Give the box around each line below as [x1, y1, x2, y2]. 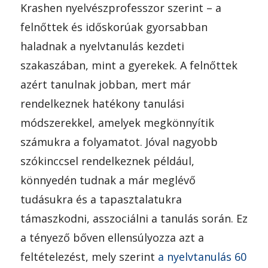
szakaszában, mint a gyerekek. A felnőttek [20, 57, 237, 72]
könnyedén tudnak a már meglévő [20, 172, 196, 187]
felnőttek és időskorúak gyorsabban [20, 19, 208, 34]
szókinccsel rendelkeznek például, [20, 153, 194, 168]
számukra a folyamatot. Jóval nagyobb [20, 134, 218, 149]
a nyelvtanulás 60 [157, 249, 246, 264]
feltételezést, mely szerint [20, 249, 158, 264]
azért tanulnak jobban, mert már [20, 77, 191, 92]
